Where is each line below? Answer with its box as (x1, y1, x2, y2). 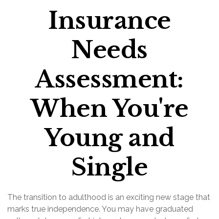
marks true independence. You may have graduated (7, 204, 193, 214)
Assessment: (35, 65, 184, 94)
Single (71, 153, 148, 182)
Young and (44, 123, 175, 153)
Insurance (48, 6, 171, 35)
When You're (30, 94, 189, 123)
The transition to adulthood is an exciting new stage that (7, 193, 210, 202)
